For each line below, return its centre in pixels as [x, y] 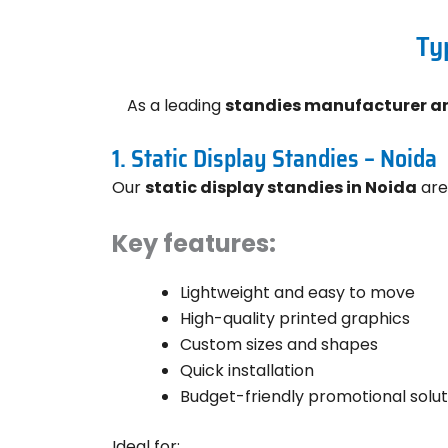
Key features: [194, 244]
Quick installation [247, 371]
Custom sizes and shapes [279, 345]
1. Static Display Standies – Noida [274, 159]
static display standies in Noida [281, 188]
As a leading [176, 105]
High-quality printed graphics [295, 319]
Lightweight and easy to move [297, 293]
